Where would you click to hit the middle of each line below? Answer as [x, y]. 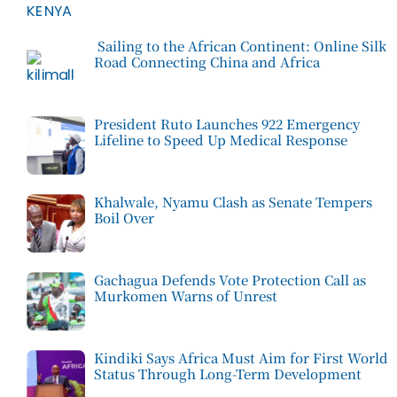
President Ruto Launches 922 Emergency [226, 124]
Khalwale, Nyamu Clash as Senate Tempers [233, 202]
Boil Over [124, 218]
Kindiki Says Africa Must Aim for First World [241, 358]
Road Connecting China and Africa [206, 62]
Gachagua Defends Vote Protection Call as [230, 280]
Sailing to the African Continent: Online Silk [240, 46]
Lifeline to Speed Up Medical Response [220, 140]
